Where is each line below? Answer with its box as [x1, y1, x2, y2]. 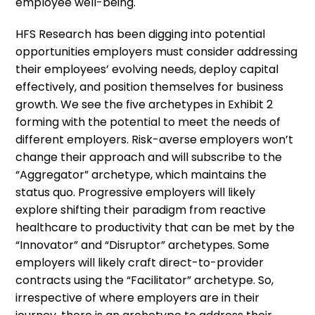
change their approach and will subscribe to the [15, 148, 283, 165]
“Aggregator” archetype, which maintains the [15, 166, 267, 183]
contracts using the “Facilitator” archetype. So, [15, 271, 274, 288]
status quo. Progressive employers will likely [15, 184, 256, 200]
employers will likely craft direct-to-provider [15, 254, 264, 271]
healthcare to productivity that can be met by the [15, 219, 295, 236]
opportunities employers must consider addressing [15, 43, 298, 60]
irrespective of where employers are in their [15, 289, 260, 306]
